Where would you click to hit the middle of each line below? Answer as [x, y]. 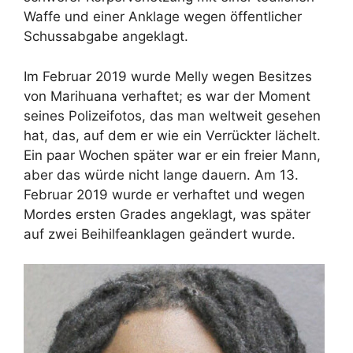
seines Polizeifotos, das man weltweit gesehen [172, 115]
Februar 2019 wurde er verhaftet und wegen [164, 194]
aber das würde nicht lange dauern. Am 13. [161, 175]
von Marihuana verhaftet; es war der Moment [167, 96]
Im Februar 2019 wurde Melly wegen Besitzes [168, 76]
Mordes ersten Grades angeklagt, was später [167, 214]
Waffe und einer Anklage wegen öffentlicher [163, 17]
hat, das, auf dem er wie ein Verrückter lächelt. [172, 135]
